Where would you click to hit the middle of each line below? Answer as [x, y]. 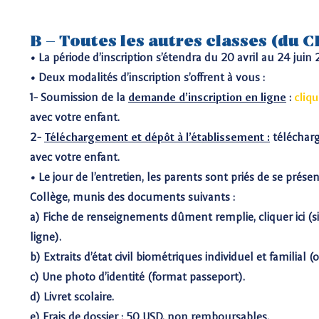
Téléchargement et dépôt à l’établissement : [157, 137]
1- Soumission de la [79, 97]
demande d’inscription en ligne [207, 97]
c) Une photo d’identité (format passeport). [137, 277]
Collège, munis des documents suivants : [132, 197]
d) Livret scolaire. [72, 297]
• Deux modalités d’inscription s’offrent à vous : [147, 77]
